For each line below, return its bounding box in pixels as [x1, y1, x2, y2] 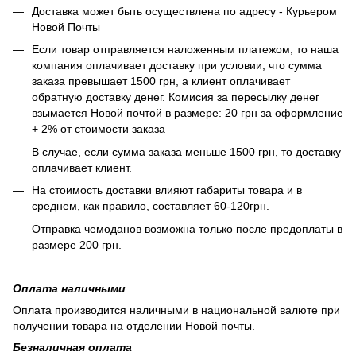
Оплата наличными [13, 281, 126, 295]
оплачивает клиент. [32, 161, 135, 174]
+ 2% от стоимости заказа [32, 122, 165, 136]
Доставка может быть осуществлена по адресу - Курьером [32, 4, 337, 17]
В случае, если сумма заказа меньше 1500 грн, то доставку [32, 145, 341, 158]
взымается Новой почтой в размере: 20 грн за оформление [32, 106, 343, 120]
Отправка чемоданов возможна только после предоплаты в [32, 222, 342, 235]
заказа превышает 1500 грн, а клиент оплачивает [32, 75, 290, 88]
